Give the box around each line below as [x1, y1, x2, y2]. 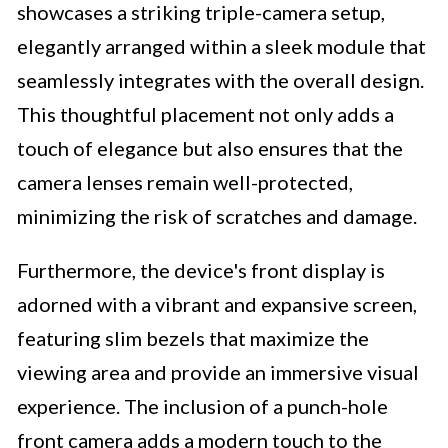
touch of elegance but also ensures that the [17, 136, 403, 161]
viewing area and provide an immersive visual [17, 360, 419, 385]
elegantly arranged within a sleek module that [17, 34, 426, 59]
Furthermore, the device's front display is [17, 258, 385, 283]
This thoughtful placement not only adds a [17, 102, 394, 127]
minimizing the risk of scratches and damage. [17, 204, 417, 229]
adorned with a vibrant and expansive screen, [17, 292, 417, 317]
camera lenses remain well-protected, [17, 170, 353, 195]
